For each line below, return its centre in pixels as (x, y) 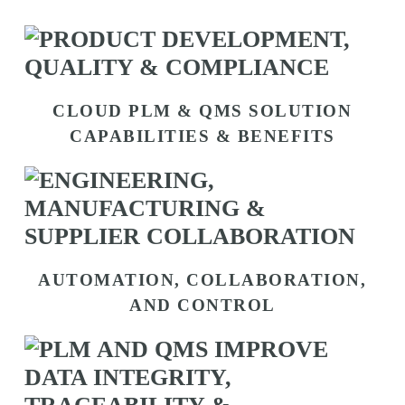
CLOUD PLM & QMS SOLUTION (202, 110)
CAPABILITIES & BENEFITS (202, 136)
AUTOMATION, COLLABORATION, (202, 279)
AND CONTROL (202, 305)
